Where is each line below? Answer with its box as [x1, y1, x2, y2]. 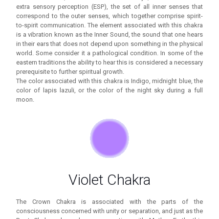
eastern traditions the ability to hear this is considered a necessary [16, 59, 203, 66]
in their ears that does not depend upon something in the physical [16, 40, 203, 48]
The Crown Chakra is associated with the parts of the [16, 198, 203, 206]
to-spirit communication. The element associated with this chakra [16, 22, 203, 29]
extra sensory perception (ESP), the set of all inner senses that [16, 3, 203, 11]
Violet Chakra [68, 171, 151, 189]
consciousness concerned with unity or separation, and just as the [16, 207, 203, 215]
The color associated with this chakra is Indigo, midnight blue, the [16, 77, 203, 85]
